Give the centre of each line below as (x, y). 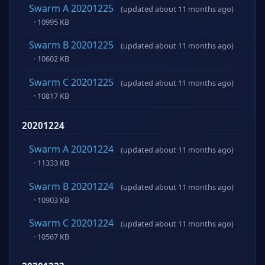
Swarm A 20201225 (71, 8)
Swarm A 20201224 (71, 149)
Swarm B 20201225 (71, 45)
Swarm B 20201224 (71, 186)
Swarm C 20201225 (71, 82)
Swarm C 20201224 (71, 223)
